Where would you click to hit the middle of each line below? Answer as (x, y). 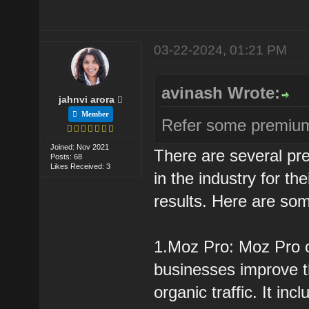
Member (93, 113)
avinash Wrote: (221, 92)
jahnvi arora (87, 99)
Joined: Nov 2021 (80, 147)
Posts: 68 (67, 156)
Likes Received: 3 (81, 166)
